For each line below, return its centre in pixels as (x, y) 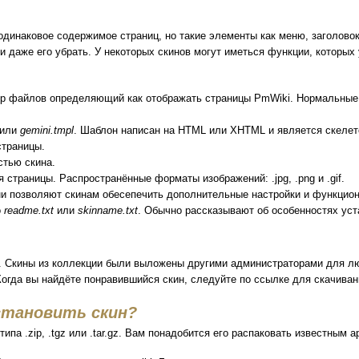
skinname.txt (108, 210)
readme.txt (29, 210)
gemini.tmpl (47, 130)
